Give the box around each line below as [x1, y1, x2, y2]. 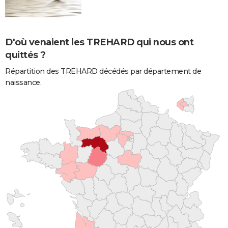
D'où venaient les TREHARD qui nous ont [5, 36, 193, 48]
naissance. [5, 77, 41, 87]
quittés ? [5, 49, 46, 61]
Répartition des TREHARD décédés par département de [5, 66, 201, 76]
